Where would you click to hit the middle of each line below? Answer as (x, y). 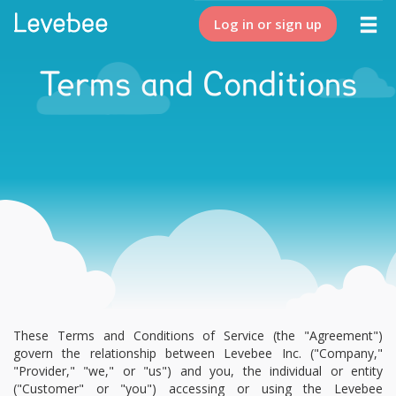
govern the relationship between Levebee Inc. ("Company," (198, 353)
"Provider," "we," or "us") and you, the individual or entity (198, 371)
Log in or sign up (268, 24)
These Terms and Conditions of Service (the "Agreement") (198, 335)
